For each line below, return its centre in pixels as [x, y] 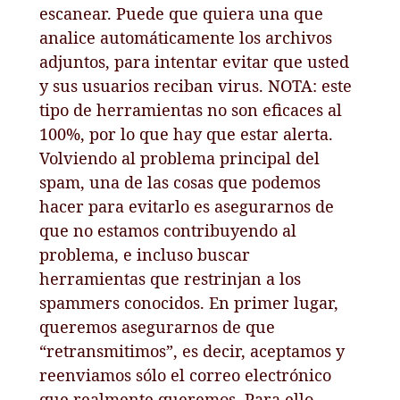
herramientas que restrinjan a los [171, 278]
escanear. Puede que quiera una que [182, 13]
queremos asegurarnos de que [158, 326]
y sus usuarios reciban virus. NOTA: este [196, 85]
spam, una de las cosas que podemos [180, 182]
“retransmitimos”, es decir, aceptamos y [192, 350]
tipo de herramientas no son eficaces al [191, 109]
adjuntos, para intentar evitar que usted [195, 61]
